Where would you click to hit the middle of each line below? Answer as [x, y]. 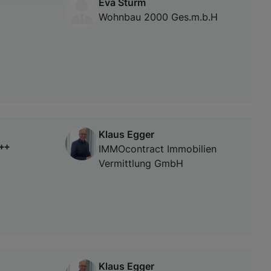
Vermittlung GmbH [141, 163]
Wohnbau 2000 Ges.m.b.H [158, 17]
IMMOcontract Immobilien [158, 149]
